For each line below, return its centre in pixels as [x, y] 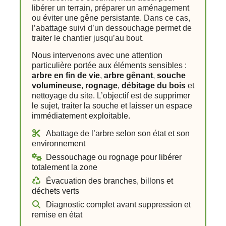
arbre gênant [128, 76]
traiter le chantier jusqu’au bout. [88, 38]
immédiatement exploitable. [81, 116]
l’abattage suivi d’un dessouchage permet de [112, 28]
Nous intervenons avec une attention [97, 55]
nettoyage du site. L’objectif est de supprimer [111, 96]
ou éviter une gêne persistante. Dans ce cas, [111, 18]
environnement [59, 144]
